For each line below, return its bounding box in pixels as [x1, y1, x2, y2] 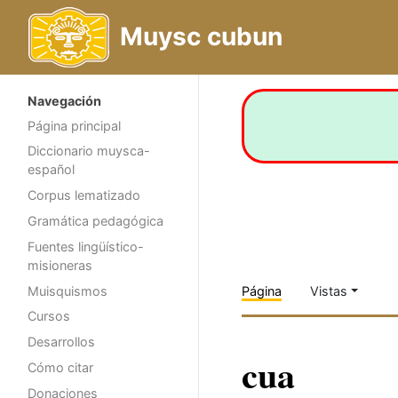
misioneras [28, 257, 92, 273]
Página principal [28, 117, 121, 133]
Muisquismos [28, 283, 107, 298]
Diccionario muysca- [28, 143, 150, 159]
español [28, 162, 75, 178]
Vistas [310, 283, 347, 298]
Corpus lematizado [28, 187, 140, 203]
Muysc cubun [120, 21, 283, 52]
